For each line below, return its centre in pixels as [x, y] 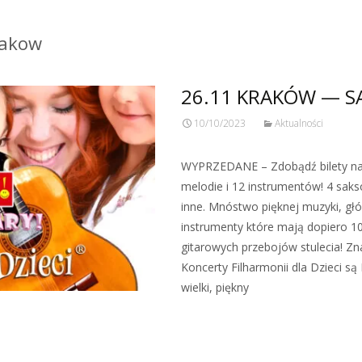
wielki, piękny [215, 287]
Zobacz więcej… [227, 317]
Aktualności [299, 123]
